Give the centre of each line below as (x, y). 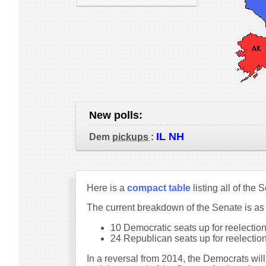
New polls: (117, 115)
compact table (159, 188)
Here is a (107, 188)
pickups (131, 137)
